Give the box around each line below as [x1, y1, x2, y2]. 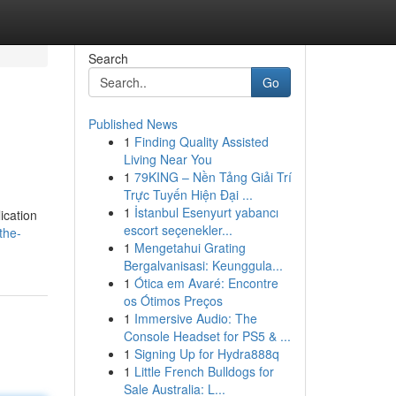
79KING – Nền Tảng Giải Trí [133, 168, 292, 186]
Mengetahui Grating [133, 239, 246, 256]
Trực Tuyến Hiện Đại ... [123, 186, 253, 203]
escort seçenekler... [123, 221, 232, 239]
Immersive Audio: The [133, 309, 257, 327]
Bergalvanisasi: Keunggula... [123, 256, 283, 274]
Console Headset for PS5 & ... [123, 327, 291, 345]
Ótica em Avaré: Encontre [133, 274, 278, 292]
